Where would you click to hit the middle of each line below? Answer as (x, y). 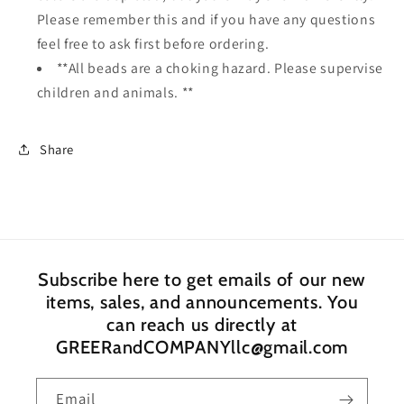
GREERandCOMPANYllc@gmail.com (202, 347)
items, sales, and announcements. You (202, 302)
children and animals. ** (115, 93)
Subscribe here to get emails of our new (202, 279)
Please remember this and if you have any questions (206, 20)
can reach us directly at (202, 324)
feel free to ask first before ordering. (154, 44)
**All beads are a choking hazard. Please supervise (220, 69)
